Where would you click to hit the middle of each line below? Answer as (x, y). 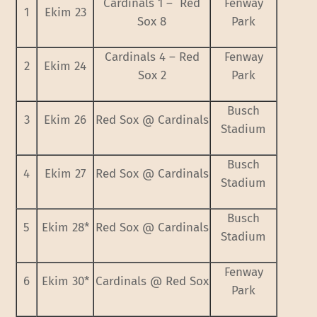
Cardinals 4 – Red (152, 57)
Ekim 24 (65, 66)
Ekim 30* (65, 281)
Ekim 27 (65, 173)
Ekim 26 (65, 120)
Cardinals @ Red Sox (152, 281)
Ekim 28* (65, 227)
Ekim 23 (65, 12)
